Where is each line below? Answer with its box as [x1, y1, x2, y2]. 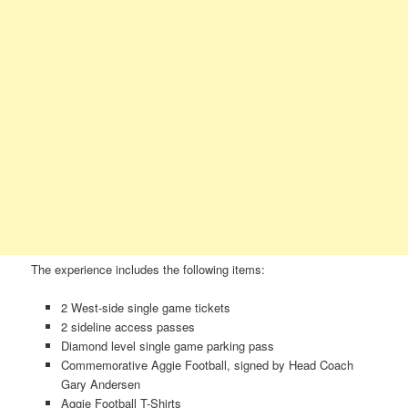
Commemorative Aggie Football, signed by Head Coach [60, 356, 353, 374]
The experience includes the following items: [31, 260, 266, 278]
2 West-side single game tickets [60, 299, 230, 317]
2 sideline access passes [60, 318, 195, 336]
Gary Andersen [60, 375, 140, 393]
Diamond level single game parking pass [60, 337, 274, 355]
